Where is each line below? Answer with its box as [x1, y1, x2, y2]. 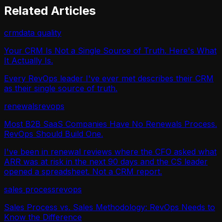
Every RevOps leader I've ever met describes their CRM [4, 73, 214, 83]
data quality [19, 27, 61, 38]
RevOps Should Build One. [4, 128, 103, 139]
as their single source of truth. [4, 83, 117, 93]
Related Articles [4, 3, 96, 18]
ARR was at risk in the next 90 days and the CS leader [4, 156, 208, 166]
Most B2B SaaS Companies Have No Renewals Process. [4, 118, 217, 129]
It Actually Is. [4, 55, 53, 65]
